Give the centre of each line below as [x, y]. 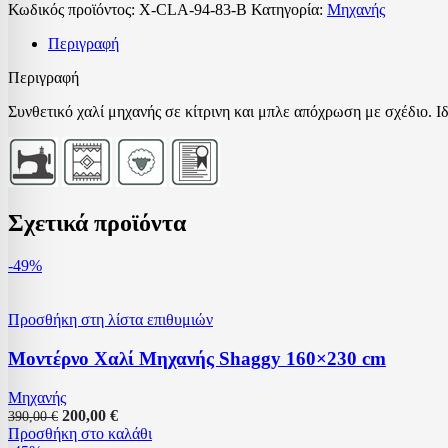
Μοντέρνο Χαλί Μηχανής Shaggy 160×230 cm [197, 359]
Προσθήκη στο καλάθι [80, 433]
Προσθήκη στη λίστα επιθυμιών [110, 320]
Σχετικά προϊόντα [97, 223]
